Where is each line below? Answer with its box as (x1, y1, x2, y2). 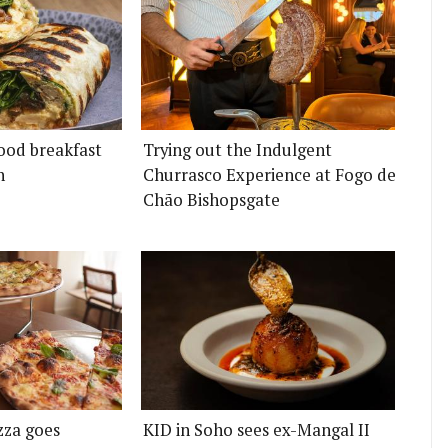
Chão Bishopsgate (142, 188, 280, 211)
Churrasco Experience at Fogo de (142, 163, 396, 186)
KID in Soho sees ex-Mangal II (142, 419, 370, 442)
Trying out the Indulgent (142, 138, 332, 161)
